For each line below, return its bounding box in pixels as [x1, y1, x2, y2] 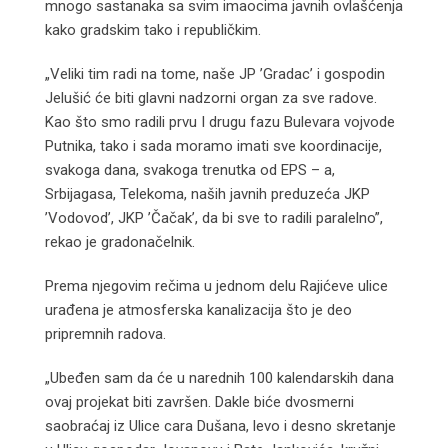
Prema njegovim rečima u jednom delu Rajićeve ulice [45, 276, 388, 295]
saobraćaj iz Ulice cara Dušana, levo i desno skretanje [45, 416, 396, 435]
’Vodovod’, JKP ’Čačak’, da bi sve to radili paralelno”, [45, 208, 383, 227]
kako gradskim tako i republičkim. [45, 20, 261, 39]
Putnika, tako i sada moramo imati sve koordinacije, [45, 136, 382, 155]
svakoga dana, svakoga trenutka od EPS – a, [45, 160, 335, 179]
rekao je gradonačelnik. [45, 232, 195, 251]
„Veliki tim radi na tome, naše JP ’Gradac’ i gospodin [45, 64, 385, 83]
